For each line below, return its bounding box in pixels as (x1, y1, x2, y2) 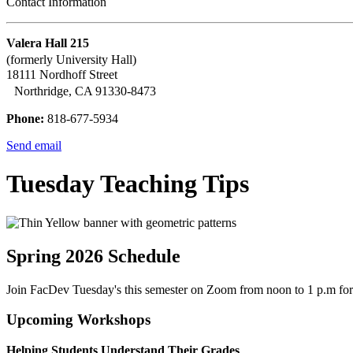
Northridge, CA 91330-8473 (6, 84, 164, 98)
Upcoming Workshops (6, 311, 150, 329)
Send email (6, 139, 61, 153)
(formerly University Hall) (6, 53, 144, 67)
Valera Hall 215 (6, 36, 89, 50)
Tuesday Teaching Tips (6, 169, 249, 199)
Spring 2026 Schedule (6, 245, 180, 266)
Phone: (6, 112, 44, 126)
